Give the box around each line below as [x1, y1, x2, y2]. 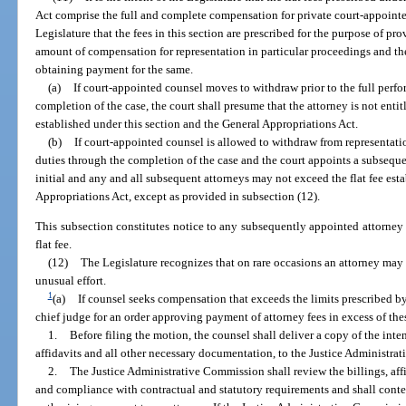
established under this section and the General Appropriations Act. [35, 116, 359, 130]
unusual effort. [35, 274, 107, 288]
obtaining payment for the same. [35, 62, 194, 76]
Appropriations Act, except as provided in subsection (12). [35, 188, 321, 203]
